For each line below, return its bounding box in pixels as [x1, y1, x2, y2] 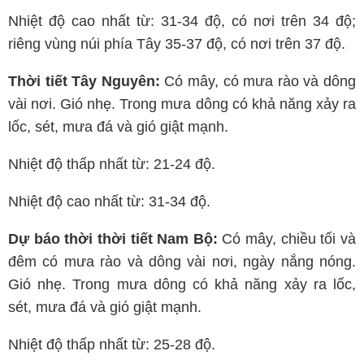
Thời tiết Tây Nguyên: [8, 73, 160, 89]
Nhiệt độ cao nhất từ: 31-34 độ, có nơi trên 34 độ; [8, 13, 356, 29]
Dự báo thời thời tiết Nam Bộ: [8, 231, 223, 247]
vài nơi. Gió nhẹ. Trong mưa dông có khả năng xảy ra [8, 96, 356, 112]
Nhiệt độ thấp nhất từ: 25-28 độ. [8, 336, 215, 353]
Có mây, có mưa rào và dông [159, 73, 357, 89]
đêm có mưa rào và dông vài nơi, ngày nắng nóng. [8, 253, 356, 270]
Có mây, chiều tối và [222, 231, 357, 247]
